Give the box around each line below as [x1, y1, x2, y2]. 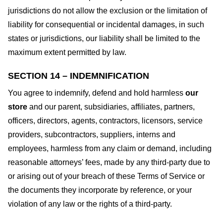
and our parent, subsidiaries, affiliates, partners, [27, 102, 195, 111]
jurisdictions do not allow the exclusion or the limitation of [8, 6, 207, 15]
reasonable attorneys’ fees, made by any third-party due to [8, 158, 210, 166]
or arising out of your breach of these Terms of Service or [8, 171, 205, 180]
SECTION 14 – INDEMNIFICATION [8, 70, 149, 81]
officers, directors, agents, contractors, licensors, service [8, 116, 203, 125]
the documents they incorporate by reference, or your [8, 185, 192, 194]
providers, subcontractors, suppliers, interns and [8, 130, 175, 139]
